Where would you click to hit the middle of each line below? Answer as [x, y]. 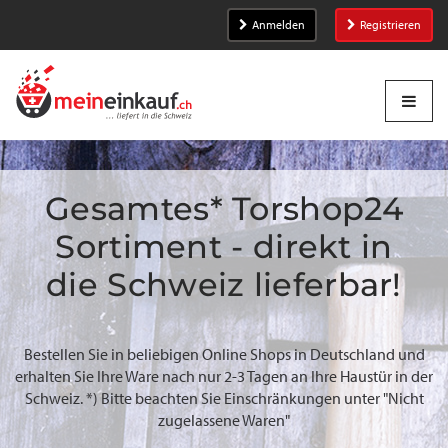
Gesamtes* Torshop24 [224, 208]
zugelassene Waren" [224, 420]
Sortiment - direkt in [224, 246]
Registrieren [390, 25]
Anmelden [278, 25]
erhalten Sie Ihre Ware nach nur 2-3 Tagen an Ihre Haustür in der [224, 376]
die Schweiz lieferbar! [224, 284]
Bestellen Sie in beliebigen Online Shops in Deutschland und [224, 354]
